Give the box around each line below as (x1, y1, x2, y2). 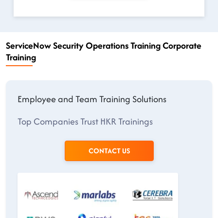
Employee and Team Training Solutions (18, 92, 166, 106)
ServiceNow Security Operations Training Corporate (6, 39, 201, 52)
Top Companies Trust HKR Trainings (18, 115, 153, 128)
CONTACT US (88, 145, 130, 156)
